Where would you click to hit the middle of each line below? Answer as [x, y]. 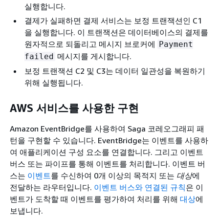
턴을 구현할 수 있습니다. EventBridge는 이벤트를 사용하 [109, 140]
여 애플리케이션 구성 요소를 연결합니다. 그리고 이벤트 [107, 152]
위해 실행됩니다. [54, 82]
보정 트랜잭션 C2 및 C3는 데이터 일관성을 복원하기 [115, 71]
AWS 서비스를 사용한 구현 [74, 108]
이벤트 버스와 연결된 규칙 [139, 187]
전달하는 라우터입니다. [51, 187]
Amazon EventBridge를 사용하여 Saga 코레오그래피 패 [107, 128]
